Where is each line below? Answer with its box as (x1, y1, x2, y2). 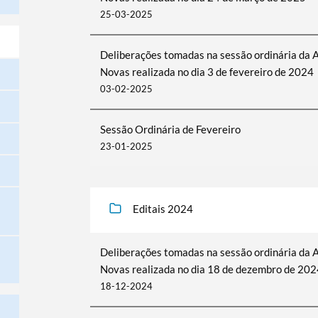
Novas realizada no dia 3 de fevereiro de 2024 (99, 65, 314, 78)
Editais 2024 (132, 202, 193, 215)
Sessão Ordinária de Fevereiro (99, 123, 241, 136)
